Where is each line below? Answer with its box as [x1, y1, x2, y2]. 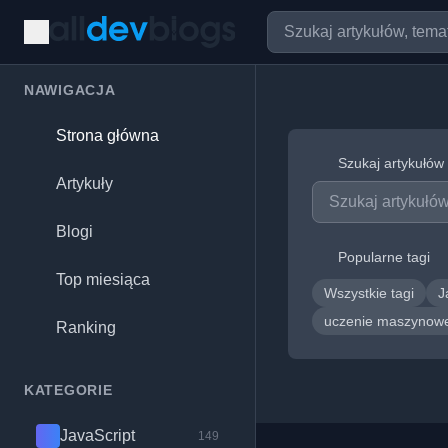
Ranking [56, 319, 116, 336]
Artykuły [56, 175, 113, 192]
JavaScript [60, 427, 135, 444]
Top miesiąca [56, 271, 150, 288]
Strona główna [56, 127, 159, 144]
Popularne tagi [337, 249, 430, 265]
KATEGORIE [24, 382, 113, 398]
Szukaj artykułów [337, 155, 444, 171]
